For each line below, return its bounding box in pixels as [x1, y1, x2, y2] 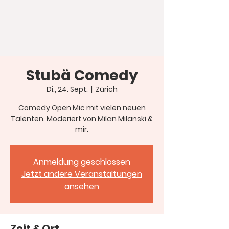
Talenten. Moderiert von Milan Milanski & [11, 113, 153, 124]
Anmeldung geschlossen [33, 156, 130, 168]
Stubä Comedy [26, 65, 138, 85]
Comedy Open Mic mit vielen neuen [18, 103, 146, 113]
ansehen [64, 180, 99, 192]
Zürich [95, 84, 118, 95]
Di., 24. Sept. [46, 84, 88, 95]
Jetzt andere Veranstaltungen [21, 168, 142, 180]
